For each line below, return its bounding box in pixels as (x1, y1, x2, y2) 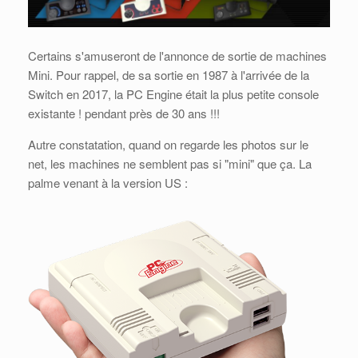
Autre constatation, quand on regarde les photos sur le (28, 135, 308, 153)
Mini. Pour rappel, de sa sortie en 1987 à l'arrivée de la (28, 66, 309, 83)
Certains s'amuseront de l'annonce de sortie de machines (28, 46, 327, 64)
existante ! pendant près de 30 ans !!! (28, 104, 220, 121)
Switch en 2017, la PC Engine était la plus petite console (28, 85, 319, 102)
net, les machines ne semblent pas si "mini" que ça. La (28, 154, 312, 172)
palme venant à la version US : (28, 173, 188, 191)
